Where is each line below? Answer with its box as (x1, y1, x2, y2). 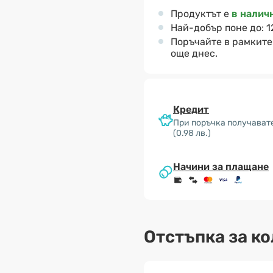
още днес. (171, 48, 218, 59)
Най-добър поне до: (171, 22, 266, 34)
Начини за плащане (173, 161, 269, 173)
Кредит (173, 104, 209, 115)
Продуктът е (171, 8, 232, 19)
